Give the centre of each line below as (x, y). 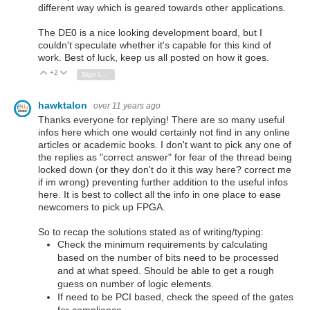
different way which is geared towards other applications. (162, 8)
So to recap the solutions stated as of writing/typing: (151, 232)
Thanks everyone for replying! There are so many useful (161, 120)
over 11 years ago (127, 106)
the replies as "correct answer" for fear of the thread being (165, 157)
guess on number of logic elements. (136, 284)
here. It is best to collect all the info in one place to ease (159, 195)
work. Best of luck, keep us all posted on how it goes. (154, 58)
